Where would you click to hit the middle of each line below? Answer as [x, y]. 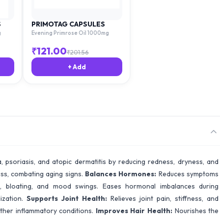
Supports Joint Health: [69, 198]
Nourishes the [197, 211]
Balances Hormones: [122, 174]
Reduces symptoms [189, 174]
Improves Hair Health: [135, 211]
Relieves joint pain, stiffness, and [165, 198]
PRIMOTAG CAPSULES [68, 24]
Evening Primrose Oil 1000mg [70, 33]
